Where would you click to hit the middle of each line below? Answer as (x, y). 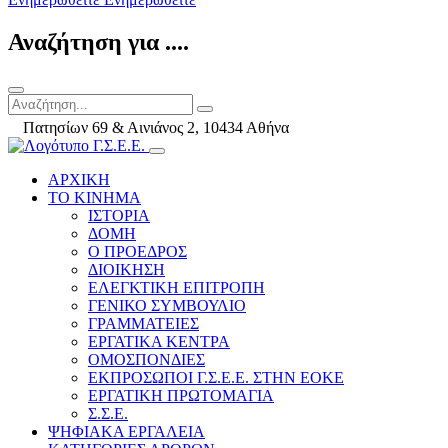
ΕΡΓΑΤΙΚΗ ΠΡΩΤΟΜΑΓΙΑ (181, 396)
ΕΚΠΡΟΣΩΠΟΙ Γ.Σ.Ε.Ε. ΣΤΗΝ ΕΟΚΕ (216, 378)
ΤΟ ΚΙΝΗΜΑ (94, 198)
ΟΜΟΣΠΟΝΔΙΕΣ (146, 360)
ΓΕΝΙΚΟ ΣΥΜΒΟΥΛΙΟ (167, 306)
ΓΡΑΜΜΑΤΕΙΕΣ (143, 324)
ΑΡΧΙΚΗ (79, 180)
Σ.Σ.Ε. (108, 414)
